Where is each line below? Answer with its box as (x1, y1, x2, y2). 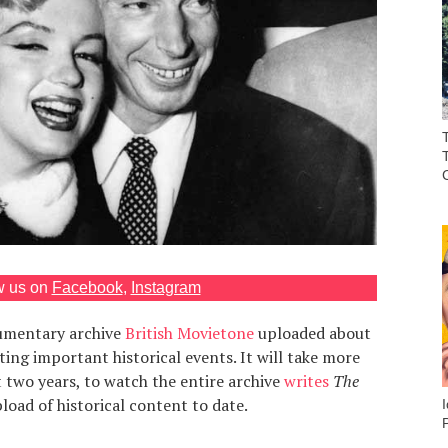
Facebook (51, 278, 123, 296)
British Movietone (124, 321, 254, 344)
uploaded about (253, 321, 371, 344)
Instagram (130, 278, 201, 296)
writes (283, 369, 329, 392)
